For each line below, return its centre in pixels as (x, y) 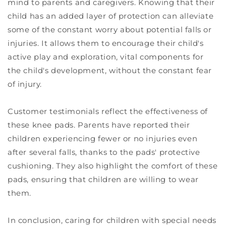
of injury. (25, 84)
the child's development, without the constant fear (110, 70)
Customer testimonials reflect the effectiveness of (108, 111)
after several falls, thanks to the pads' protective (104, 152)
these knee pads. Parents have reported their (99, 125)
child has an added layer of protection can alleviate (111, 16)
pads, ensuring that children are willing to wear (103, 179)
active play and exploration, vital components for (106, 56)
